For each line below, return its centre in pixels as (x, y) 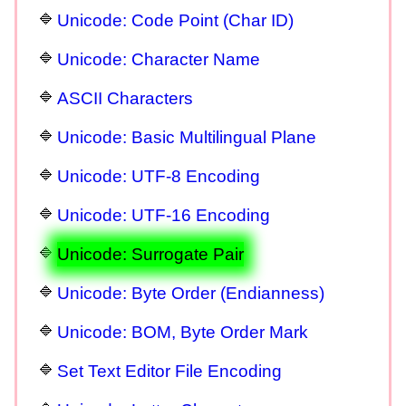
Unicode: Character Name (159, 59)
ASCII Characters (125, 98)
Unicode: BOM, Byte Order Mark (183, 332)
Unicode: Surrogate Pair (150, 254)
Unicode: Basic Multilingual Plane (187, 137)
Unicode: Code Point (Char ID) (175, 20)
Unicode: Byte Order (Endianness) (191, 293)
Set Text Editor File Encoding (169, 371)
